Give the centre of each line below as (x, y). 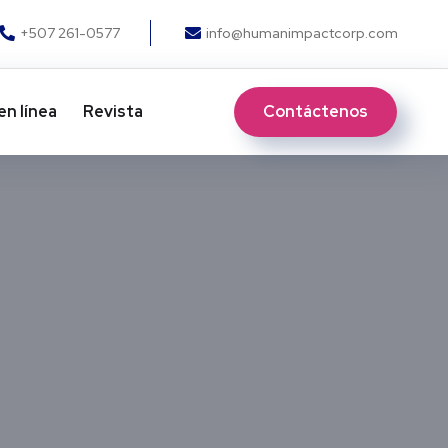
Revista (112, 111)
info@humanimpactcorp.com (302, 33)
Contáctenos (316, 111)
